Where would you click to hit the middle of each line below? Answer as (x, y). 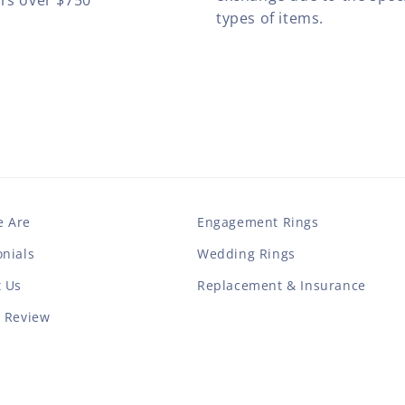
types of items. (270, 19)
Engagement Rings (258, 222)
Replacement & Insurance (282, 286)
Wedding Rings (246, 254)
